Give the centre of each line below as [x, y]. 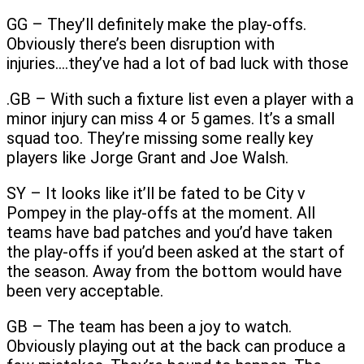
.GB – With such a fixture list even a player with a [180, 99]
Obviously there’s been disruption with [141, 43]
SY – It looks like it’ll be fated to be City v [156, 193]
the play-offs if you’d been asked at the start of [175, 251]
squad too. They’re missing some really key [160, 138]
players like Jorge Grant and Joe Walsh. [147, 157]
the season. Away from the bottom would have [174, 271]
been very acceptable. [85, 290]
